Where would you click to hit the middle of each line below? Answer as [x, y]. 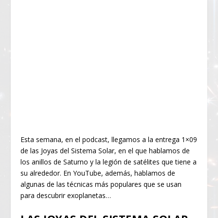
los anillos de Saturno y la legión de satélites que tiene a [109, 162]
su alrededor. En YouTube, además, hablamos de [98, 173]
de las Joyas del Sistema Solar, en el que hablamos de [105, 150]
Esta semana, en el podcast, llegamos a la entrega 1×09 [109, 139]
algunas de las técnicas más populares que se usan [101, 184]
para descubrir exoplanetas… [66, 195]
